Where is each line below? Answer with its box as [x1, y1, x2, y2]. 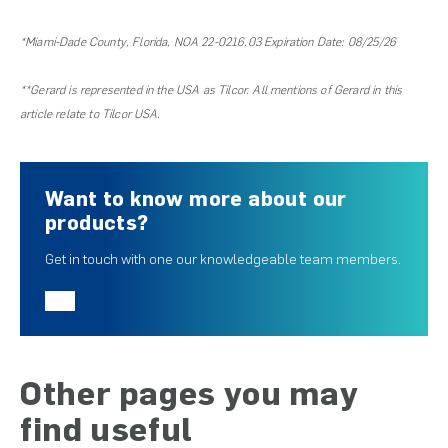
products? [45, 210, 149, 235]
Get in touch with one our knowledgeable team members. [45, 250, 401, 268]
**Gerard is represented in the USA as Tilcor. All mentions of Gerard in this [20, 82, 403, 97]
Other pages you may [20, 374, 359, 413]
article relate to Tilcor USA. [20, 106, 161, 121]
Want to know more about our [45, 186, 347, 211]
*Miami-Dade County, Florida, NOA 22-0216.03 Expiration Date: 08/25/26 [20, 34, 397, 49]
